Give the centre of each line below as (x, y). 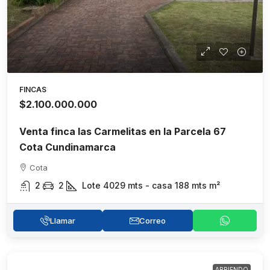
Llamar (63, 220)
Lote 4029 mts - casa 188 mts (144, 185)
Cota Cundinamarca (67, 147)
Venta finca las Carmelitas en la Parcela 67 (123, 131)
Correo (152, 220)
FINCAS (33, 89)
